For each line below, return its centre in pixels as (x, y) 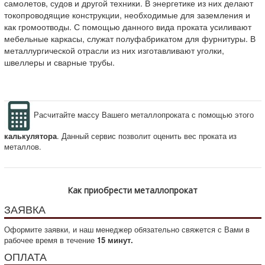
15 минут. (115, 240)
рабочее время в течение (50, 240)
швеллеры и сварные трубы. (59, 62)
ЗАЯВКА (25, 209)
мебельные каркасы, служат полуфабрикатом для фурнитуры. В (130, 38)
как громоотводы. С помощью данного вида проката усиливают (127, 26)
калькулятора (30, 135)
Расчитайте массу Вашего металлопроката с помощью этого (143, 114)
